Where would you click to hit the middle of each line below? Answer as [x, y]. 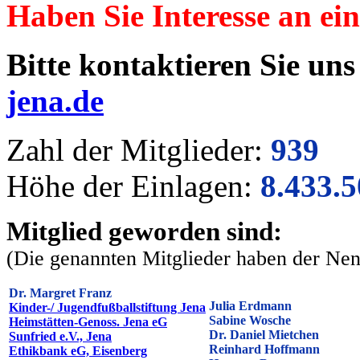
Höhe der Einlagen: [133, 186]
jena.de [55, 101]
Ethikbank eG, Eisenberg [78, 351]
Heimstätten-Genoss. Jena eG [88, 322]
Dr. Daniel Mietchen [264, 335]
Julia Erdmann [250, 306]
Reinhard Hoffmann [264, 349]
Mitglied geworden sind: [144, 231]
